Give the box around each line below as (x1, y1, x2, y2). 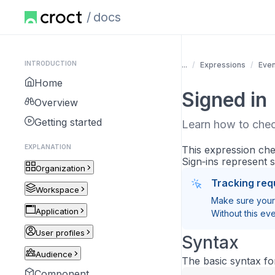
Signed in (182, 88, 267, 112)
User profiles (36, 228, 85, 238)
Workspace (36, 185, 79, 195)
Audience (36, 249, 72, 259)
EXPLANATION (25, 143, 71, 150)
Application (36, 206, 79, 216)
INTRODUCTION (25, 60, 77, 67)
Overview (34, 96, 78, 109)
